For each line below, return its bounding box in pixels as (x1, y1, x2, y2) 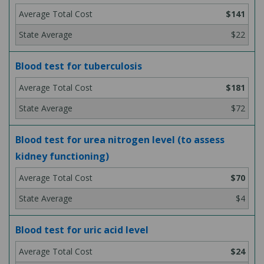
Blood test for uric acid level (15, 223, 148, 236)
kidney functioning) (15, 150, 109, 163)
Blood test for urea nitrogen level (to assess (15, 133, 225, 146)
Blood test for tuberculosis (15, 60, 142, 72)
